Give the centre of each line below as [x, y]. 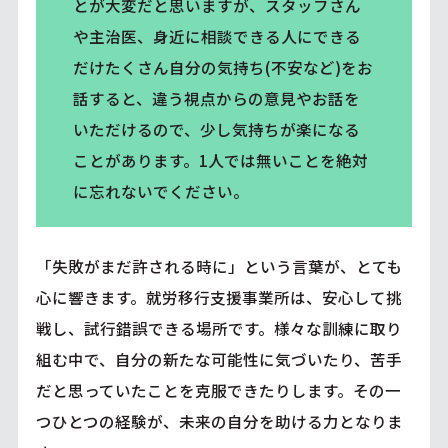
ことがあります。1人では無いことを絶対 [220, 160]
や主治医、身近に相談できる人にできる [216, 36]
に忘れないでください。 [160, 191]
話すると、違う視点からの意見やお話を [216, 98]
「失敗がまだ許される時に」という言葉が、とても [219, 265]
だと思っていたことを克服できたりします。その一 [218, 389]
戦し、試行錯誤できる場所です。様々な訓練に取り [218, 327]
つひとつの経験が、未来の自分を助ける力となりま [219, 420]
